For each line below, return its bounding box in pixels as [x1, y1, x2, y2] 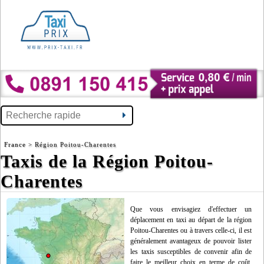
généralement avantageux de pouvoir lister [130, 237, 252, 246]
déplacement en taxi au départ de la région [130, 216, 252, 225]
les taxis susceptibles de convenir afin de [130, 247, 252, 256]
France [4, 141, 28, 148]
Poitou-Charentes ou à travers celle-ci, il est [130, 226, 252, 235]
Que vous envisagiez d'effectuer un [130, 205, 252, 214]
